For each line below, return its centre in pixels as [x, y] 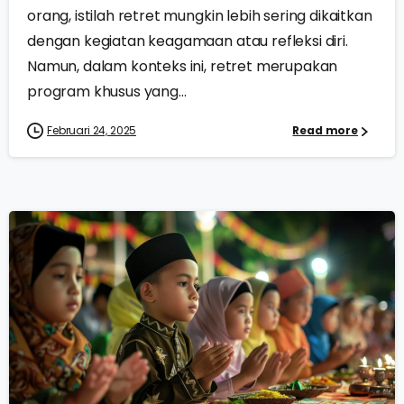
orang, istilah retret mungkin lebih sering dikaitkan [200, 15]
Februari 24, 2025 [92, 130]
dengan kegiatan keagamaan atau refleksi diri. [189, 41]
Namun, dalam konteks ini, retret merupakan [183, 66]
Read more [325, 131]
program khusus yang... [107, 91]
